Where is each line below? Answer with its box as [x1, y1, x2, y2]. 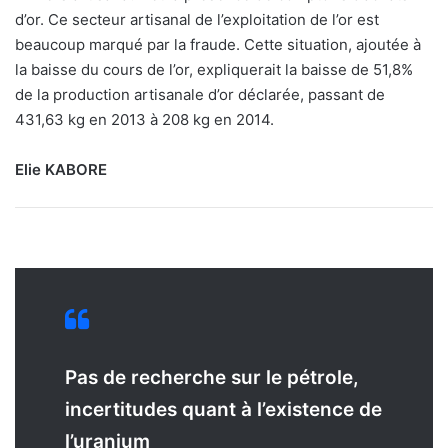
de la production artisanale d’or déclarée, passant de [15, 85, 385, 105]
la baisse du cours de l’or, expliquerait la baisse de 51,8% [15, 60, 413, 80]
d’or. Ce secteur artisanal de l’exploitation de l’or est [15, 10, 379, 30]
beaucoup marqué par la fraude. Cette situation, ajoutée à [15, 35, 421, 55]
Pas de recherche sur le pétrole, [65, 366, 359, 390]
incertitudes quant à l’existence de [65, 398, 382, 422]
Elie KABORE [15, 160, 107, 180]
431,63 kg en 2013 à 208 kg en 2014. [15, 110, 274, 130]
